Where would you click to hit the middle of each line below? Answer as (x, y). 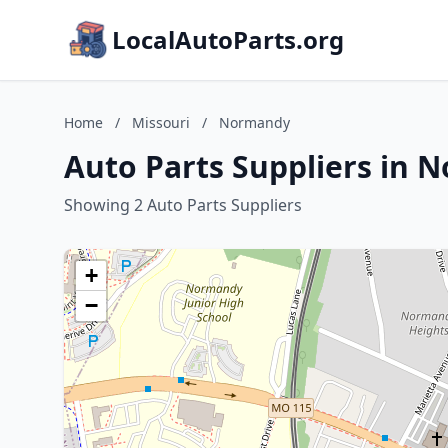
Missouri (161, 122)
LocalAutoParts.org (228, 39)
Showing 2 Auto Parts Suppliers (183, 205)
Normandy (254, 122)
